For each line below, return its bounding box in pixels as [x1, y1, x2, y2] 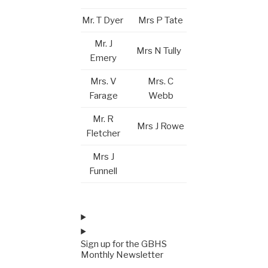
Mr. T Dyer [81, 14, 125, 26]
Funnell [89, 165, 118, 176]
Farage [89, 90, 118, 101]
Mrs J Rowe [137, 120, 185, 132]
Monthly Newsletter [81, 249, 164, 260]
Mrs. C [148, 75, 174, 87]
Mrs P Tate [138, 14, 184, 26]
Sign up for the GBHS [81, 239, 167, 249]
